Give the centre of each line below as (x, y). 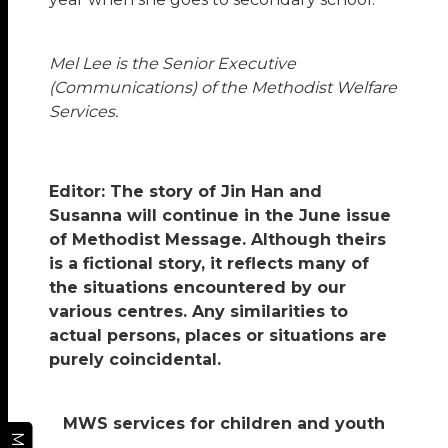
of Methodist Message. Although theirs (218, 239)
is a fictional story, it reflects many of (209, 263)
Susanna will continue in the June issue (220, 215)
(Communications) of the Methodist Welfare (223, 87)
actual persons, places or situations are (218, 335)
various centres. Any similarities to (199, 311)
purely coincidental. (135, 359)
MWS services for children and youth (224, 423)
